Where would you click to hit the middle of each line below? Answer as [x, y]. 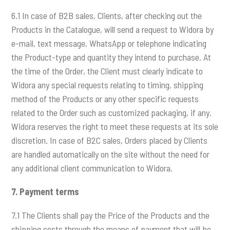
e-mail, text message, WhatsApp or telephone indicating [109, 43]
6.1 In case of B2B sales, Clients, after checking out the [107, 15]
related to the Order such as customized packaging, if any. [112, 112]
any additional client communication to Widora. [92, 168]
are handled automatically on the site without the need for [111, 154]
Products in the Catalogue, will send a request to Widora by [113, 29]
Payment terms [50, 192]
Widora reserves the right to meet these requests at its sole [115, 126]
